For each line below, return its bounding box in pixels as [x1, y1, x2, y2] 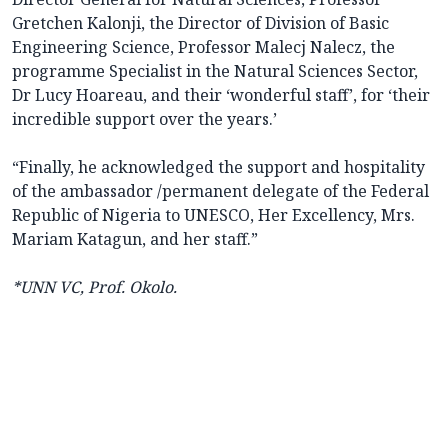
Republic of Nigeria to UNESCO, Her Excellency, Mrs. [12, 204, 415, 227]
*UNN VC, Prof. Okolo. [12, 276, 177, 299]
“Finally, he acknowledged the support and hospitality [12, 156, 425, 179]
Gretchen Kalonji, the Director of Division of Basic [12, 12, 389, 35]
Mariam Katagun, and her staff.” [12, 228, 258, 251]
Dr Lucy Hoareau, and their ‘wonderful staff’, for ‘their [12, 84, 430, 107]
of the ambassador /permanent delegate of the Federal [12, 180, 429, 203]
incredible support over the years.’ [12, 108, 277, 131]
